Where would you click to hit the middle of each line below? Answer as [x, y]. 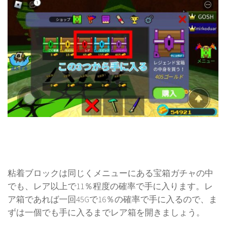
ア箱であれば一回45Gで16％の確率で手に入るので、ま [112, 200]
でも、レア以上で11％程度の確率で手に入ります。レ [110, 187]
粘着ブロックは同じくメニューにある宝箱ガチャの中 [110, 174]
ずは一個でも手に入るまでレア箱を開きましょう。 [106, 213]
